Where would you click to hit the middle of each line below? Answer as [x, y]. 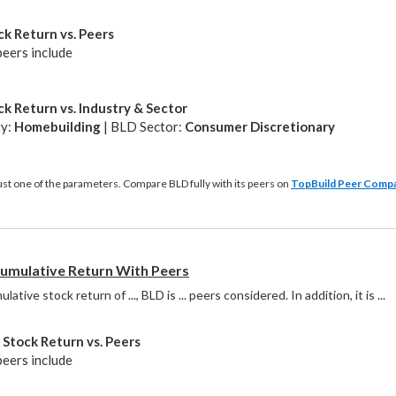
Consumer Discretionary [260, 126]
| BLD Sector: [143, 126]
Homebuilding [57, 126]
